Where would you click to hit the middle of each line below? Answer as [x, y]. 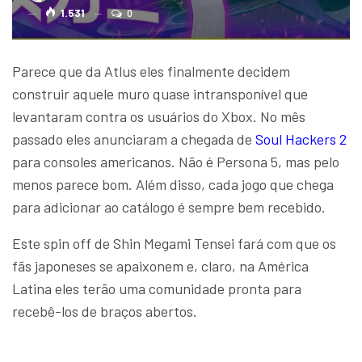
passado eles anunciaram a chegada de [134, 139]
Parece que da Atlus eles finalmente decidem [151, 71]
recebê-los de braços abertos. [105, 311]
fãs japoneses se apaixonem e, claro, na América [160, 266]
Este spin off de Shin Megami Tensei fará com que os [174, 243]
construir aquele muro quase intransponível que [160, 94]
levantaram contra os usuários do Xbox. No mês [159, 116]
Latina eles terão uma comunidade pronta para [157, 288]
